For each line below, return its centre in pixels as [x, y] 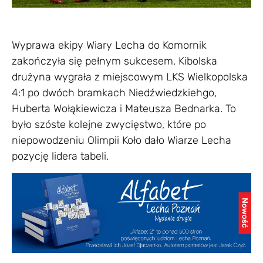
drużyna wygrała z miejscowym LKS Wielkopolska [130, 77]
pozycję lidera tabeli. [60, 156]
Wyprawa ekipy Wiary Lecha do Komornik [109, 45]
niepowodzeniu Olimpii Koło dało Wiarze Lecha [122, 141]
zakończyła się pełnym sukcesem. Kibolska [114, 61]
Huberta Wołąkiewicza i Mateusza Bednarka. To [124, 109]
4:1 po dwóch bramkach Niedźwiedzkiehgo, [114, 93]
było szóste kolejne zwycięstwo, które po [109, 125]
